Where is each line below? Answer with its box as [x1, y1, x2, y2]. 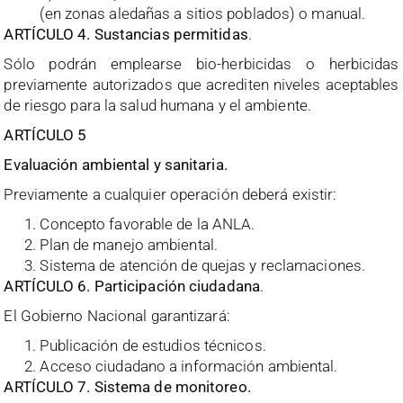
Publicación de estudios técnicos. [40, 336, 266, 354]
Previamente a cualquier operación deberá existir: [4, 184, 337, 203]
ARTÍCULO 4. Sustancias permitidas [4, 24, 248, 43]
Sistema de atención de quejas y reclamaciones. [40, 255, 366, 274]
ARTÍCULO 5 [4, 125, 87, 144]
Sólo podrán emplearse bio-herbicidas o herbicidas [4, 54, 399, 73]
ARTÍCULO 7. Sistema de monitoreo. [4, 377, 251, 396]
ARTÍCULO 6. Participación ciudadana [4, 276, 260, 295]
